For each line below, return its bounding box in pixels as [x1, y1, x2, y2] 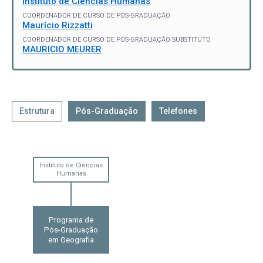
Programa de [49, 215, 93, 224]
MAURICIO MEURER [22, 43, 102, 55]
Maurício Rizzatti [22, 19, 93, 31]
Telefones [159, 106, 197, 116]
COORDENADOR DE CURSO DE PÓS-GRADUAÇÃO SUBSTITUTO [22, 35, 211, 43]
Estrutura [19, 106, 55, 116]
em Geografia [48, 235, 94, 244]
